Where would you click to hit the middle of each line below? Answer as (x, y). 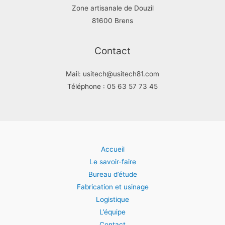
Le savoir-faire (113, 161)
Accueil (113, 149)
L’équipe (113, 212)
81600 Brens (113, 20)
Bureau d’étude (113, 174)
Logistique (113, 199)
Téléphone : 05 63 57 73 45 (113, 86)
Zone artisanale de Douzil (113, 8)
